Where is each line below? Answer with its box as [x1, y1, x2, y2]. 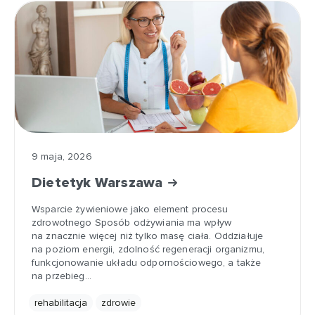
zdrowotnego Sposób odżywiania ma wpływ [32, 217, 232, 229]
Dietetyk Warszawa [32, 174, 167, 191]
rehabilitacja [34, 297, 87, 309]
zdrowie [101, 297, 136, 309]
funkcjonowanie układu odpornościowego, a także [32, 257, 262, 269]
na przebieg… [32, 270, 91, 282]
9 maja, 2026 [32, 150, 92, 162]
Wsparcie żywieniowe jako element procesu [32, 203, 229, 215]
